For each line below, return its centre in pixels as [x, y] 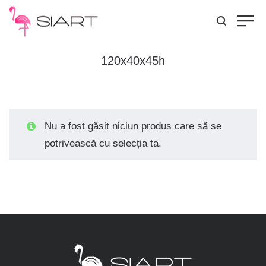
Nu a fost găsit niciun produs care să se [133, 126]
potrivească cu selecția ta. [103, 143]
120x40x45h [133, 61]
